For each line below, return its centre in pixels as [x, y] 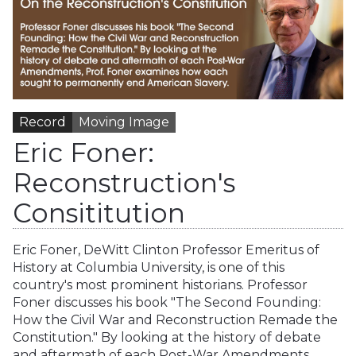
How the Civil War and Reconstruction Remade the [175, 320]
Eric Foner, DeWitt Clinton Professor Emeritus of [166, 250]
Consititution [99, 213]
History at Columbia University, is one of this [149, 268]
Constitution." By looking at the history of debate [167, 338]
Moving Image [124, 122]
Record [43, 122]
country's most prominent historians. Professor [160, 285]
